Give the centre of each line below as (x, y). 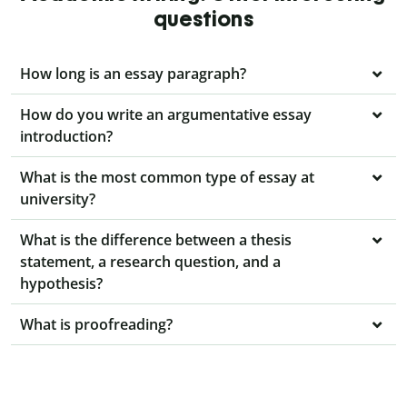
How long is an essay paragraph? (133, 74)
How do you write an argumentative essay (166, 115)
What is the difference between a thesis (156, 240)
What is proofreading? (96, 325)
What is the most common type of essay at (167, 178)
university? (58, 199)
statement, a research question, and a (150, 262)
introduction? (66, 137)
